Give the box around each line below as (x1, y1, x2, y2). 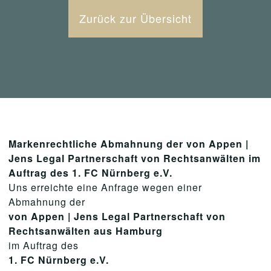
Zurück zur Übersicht (79, 10, 192, 26)
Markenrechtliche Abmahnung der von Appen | (8, 137, 249, 151)
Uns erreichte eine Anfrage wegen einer (8, 180, 202, 194)
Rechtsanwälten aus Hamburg (8, 224, 163, 238)
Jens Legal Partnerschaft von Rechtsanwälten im (8, 151, 261, 165)
